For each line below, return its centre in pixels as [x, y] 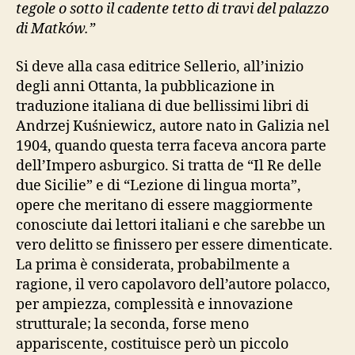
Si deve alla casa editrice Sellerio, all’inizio [160, 67]
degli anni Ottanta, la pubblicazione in [145, 86]
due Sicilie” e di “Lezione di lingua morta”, [158, 185]
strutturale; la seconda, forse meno [132, 324]
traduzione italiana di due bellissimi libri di [162, 106]
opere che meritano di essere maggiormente [164, 205]
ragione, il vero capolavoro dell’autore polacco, [173, 284]
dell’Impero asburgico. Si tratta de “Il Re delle [169, 166]
